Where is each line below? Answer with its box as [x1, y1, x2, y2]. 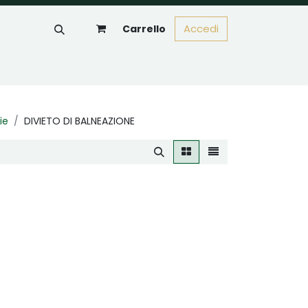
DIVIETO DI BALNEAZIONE [24, 114, 135, 128]
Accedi [184, 21, 219, 36]
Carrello [122, 21, 166, 36]
